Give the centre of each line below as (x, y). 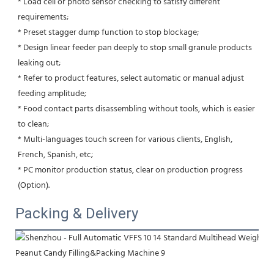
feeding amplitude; (52, 94)
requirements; (44, 17)
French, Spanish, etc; (55, 155)
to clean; (33, 124)
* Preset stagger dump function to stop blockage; (108, 32)
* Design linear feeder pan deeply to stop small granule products (135, 48)
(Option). (34, 185)
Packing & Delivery (77, 213)
